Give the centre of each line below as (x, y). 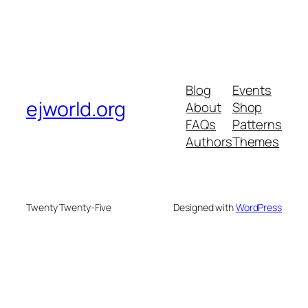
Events (252, 90)
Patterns (257, 125)
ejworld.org (76, 109)
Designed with (205, 208)
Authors (209, 142)
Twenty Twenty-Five (69, 208)
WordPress (258, 208)
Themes (256, 142)
